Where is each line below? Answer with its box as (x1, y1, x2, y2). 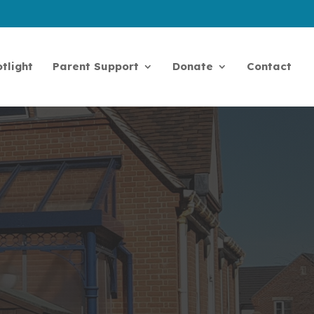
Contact (247, 60, 292, 73)
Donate (172, 60, 213, 73)
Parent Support (53, 60, 139, 73)
